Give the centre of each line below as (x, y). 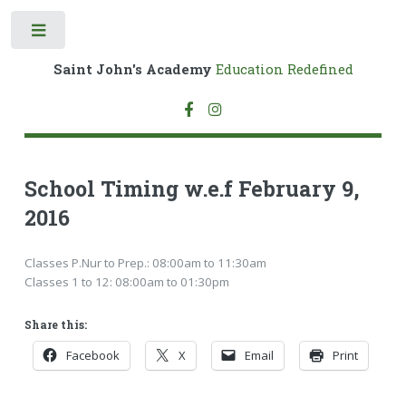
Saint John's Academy (132, 69)
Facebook (92, 356)
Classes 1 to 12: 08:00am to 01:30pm (126, 281)
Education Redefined (282, 69)
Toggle (97, 34)
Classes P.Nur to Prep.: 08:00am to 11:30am (145, 262)
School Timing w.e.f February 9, (191, 189)
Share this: (55, 325)
